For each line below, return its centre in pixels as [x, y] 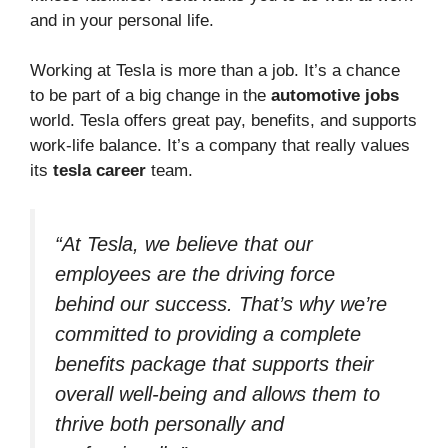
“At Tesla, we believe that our [184, 243]
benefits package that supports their [214, 363]
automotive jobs [335, 96]
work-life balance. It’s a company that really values [220, 146]
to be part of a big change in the [150, 96]
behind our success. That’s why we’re [221, 303]
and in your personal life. [122, 20]
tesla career [99, 171]
